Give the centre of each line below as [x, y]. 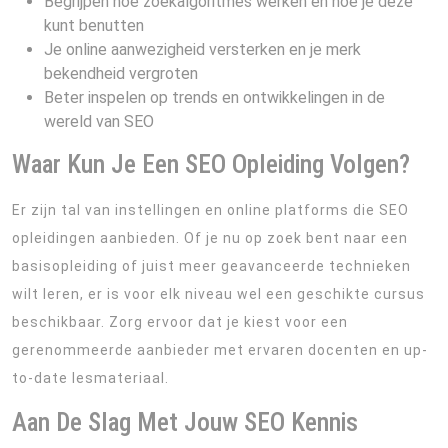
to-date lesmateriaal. [90, 378]
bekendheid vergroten [121, 73]
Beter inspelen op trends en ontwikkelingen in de [214, 97]
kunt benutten [94, 25]
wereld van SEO [99, 121]
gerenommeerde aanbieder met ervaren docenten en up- [220, 350]
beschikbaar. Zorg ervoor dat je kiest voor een [180, 322]
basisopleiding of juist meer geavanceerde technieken [211, 266]
